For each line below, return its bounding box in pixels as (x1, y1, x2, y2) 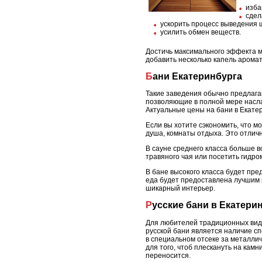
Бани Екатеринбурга (153, 71, 242, 81)
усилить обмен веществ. (160, 27, 241, 36)
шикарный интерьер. (146, 184, 215, 193)
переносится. (146, 251, 191, 260)
